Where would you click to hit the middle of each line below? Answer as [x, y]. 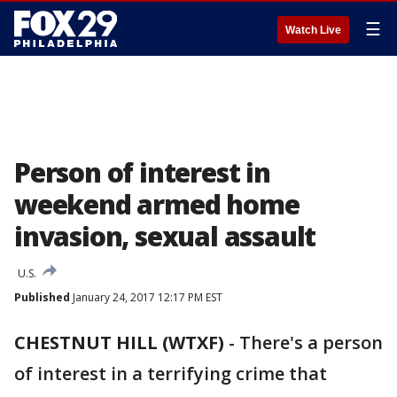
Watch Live [313, 30]
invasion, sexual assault [165, 236]
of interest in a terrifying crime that [171, 374]
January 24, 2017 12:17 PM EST [146, 297]
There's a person [311, 343]
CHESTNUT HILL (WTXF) [119, 343]
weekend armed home [157, 204]
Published [42, 297]
